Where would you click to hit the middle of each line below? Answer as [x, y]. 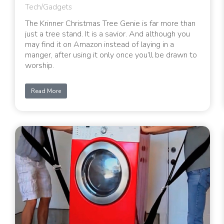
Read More [46, 91]
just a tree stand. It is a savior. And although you [107, 34]
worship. [39, 65]
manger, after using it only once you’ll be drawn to [111, 55]
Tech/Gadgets [48, 7]
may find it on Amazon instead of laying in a [99, 44]
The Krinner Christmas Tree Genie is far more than [110, 23]
